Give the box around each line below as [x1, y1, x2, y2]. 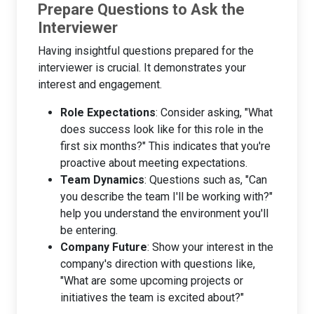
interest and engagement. [38, 77, 162, 91]
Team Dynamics [60, 172, 144, 186]
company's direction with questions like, [60, 257, 255, 271]
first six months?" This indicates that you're [60, 139, 271, 153]
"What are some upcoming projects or [60, 273, 243, 287]
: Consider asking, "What [156, 105, 273, 119]
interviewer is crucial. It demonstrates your [38, 60, 246, 74]
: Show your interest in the [147, 240, 273, 254]
